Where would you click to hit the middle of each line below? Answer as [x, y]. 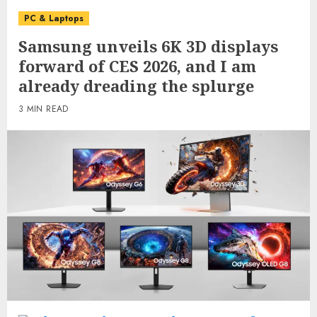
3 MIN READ [44, 109]
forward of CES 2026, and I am [137, 66]
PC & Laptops [54, 18]
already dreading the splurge [136, 86]
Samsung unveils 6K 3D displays [148, 46]
